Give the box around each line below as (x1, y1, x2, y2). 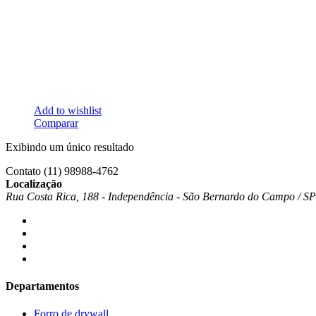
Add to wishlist (34, 104, 102, 116)
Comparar (34, 116, 78, 129)
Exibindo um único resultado (6, 140, 134, 153)
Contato (6, 164, 41, 177)
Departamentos (6, 279, 79, 292)
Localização (6, 177, 62, 190)
